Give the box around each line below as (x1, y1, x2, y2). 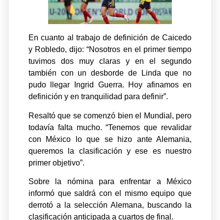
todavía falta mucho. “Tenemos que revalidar (28, 123, 192, 132)
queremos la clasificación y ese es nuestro (28, 146, 192, 155)
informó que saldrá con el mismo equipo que (28, 189, 192, 197)
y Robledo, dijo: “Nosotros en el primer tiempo (28, 45, 192, 54)
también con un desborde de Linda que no (28, 69, 192, 78)
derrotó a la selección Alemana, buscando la (28, 200, 192, 209)
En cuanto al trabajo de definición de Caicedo (28, 33, 192, 42)
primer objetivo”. (28, 158, 84, 167)
